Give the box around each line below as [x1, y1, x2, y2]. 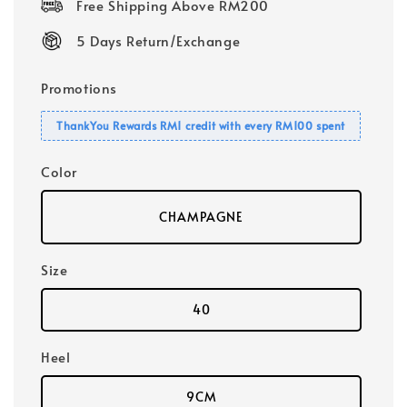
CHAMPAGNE [159, 208, 243, 226]
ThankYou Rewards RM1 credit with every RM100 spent [56, 118, 345, 134]
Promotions [41, 78, 117, 98]
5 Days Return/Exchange [76, 31, 241, 51]
